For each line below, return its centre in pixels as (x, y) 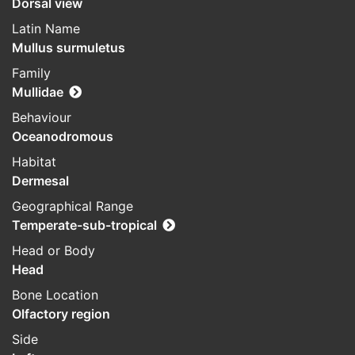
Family (31, 73)
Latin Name (46, 29)
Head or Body (53, 251)
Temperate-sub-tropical (84, 225)
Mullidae (38, 92)
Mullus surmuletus (69, 48)
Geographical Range (73, 206)
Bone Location (55, 295)
